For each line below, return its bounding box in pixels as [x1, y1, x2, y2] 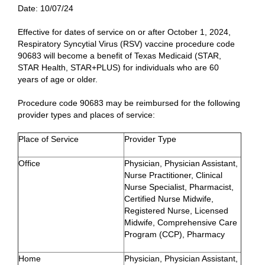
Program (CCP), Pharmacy [124, 230, 225, 240]
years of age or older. [18, 75, 98, 85]
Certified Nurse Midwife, [124, 194, 214, 204]
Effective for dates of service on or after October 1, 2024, [18, 27, 231, 37]
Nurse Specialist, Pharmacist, [124, 182, 234, 192]
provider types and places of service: [18, 110, 155, 120]
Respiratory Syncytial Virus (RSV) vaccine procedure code [18, 39, 235, 49]
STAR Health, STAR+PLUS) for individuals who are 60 [18, 63, 219, 73]
